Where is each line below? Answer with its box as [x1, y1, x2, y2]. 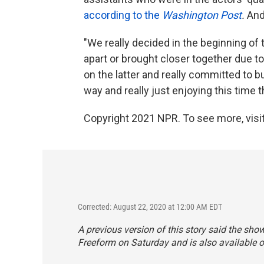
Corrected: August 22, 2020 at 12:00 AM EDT [78, 202, 222, 212]
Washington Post [162, 8, 242, 21]
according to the [84, 8, 162, 21]
